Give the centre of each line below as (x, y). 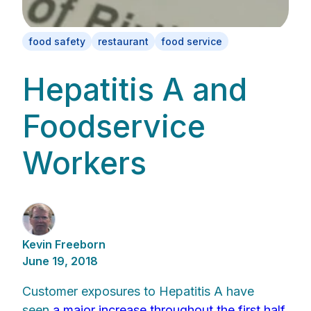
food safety (57, 41)
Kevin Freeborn (64, 245)
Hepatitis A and (135, 90)
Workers (84, 163)
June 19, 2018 (60, 261)
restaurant (123, 41)
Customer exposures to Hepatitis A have (138, 292)
